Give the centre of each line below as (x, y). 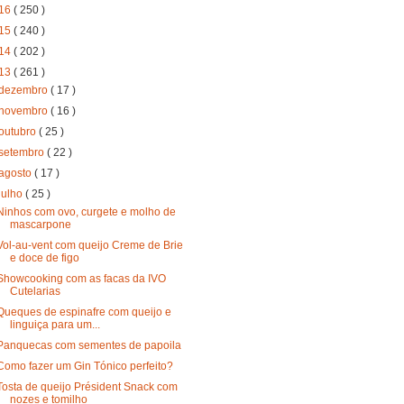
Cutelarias (35, 291)
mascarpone (40, 224)
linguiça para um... (55, 324)
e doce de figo (44, 257)
